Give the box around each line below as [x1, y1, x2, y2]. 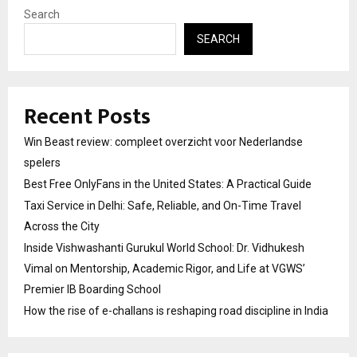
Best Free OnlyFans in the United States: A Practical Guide [24, 177, 312, 190]
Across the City [24, 219, 100, 233]
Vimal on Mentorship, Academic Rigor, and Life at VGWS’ [24, 261, 305, 275]
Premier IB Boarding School [24, 282, 161, 296]
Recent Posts [24, 97, 151, 135]
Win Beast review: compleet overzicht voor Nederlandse [24, 135, 303, 148]
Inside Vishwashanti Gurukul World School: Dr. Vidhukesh [24, 241, 304, 254]
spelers [24, 155, 61, 169]
